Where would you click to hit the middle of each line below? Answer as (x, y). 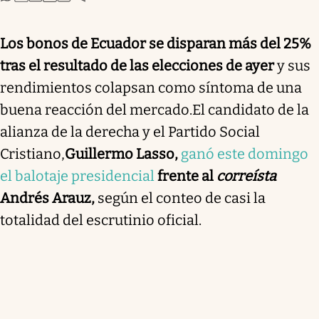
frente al (185, 176)
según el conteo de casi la (182, 198)
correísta (246, 176)
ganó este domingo (245, 153)
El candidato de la (251, 109)
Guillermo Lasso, (123, 153)
